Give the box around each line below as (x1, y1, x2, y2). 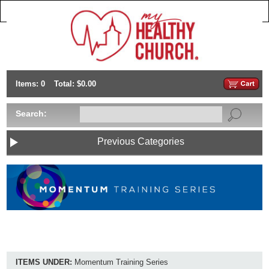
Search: (16, 108, 47, 118)
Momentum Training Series (72, 257, 168, 267)
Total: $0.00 (54, 79, 96, 88)
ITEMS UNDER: (16, 257, 72, 267)
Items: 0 (16, 79, 45, 88)
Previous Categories (97, 136, 184, 147)
